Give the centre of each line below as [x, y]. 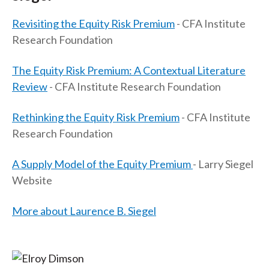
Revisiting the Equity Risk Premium [93, 24]
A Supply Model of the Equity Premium [102, 164]
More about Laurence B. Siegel [84, 211]
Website [32, 180]
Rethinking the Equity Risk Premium [96, 117]
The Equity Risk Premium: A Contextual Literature [129, 71]
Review [30, 87]
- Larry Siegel [223, 164]
